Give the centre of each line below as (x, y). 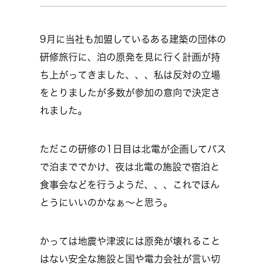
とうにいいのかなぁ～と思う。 (106, 202)
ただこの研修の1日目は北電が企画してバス (133, 149)
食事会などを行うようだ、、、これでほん (130, 185)
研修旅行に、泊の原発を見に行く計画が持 (130, 57)
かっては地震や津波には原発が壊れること (130, 241)
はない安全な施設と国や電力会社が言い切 (130, 259)
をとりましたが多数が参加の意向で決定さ (130, 93)
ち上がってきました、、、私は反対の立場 (130, 75)
